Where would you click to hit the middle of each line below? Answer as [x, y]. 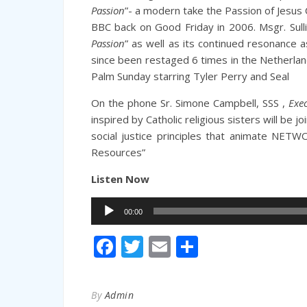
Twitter [180, 246]
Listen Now [120, 179]
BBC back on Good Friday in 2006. [175, 27]
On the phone [126, 103]
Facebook [164, 246]
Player [106, 221]
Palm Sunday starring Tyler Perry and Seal [190, 76]
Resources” [118, 152]
